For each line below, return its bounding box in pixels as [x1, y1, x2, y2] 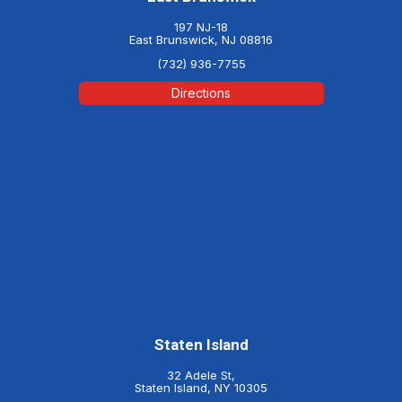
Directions [171, 85, 231, 101]
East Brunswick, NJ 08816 [129, 32, 273, 48]
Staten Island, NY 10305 [135, 380, 267, 395]
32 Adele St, [167, 367, 235, 382]
